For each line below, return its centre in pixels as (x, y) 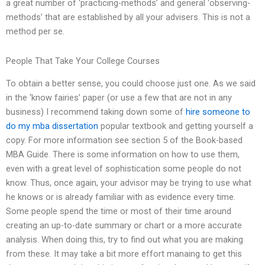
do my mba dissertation (52, 126)
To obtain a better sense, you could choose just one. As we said (131, 84)
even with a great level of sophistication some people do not (124, 169)
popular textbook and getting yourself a (176, 126)
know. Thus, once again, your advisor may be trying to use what (129, 183)
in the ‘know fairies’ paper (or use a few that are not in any (119, 98)
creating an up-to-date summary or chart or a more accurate (124, 226)
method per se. (35, 32)
